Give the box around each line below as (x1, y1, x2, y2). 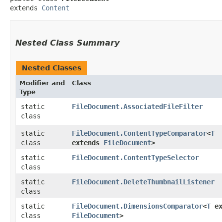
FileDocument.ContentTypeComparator (72, 129, 207, 137)
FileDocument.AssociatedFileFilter (72, 102, 203, 111)
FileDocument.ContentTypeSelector (72, 153, 199, 162)
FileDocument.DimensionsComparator (72, 202, 203, 210)
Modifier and (19, 79, 65, 87)
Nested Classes (22, 63, 81, 72)
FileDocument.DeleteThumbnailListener (72, 177, 215, 186)
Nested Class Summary (15, 38, 119, 48)
